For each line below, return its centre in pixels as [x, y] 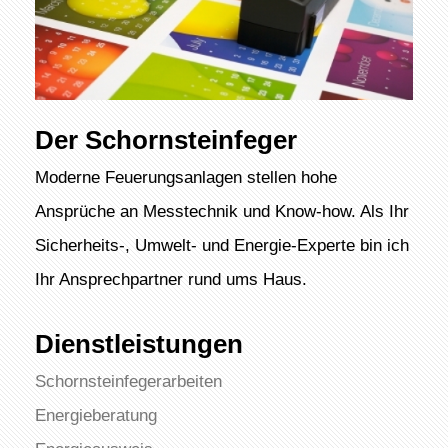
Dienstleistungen [138, 343]
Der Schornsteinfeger [165, 139]
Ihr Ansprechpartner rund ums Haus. [170, 278]
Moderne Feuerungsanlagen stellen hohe [185, 176]
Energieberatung [95, 414]
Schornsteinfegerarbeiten [128, 380]
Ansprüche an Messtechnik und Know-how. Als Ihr [221, 210]
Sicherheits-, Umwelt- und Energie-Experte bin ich [221, 244]
